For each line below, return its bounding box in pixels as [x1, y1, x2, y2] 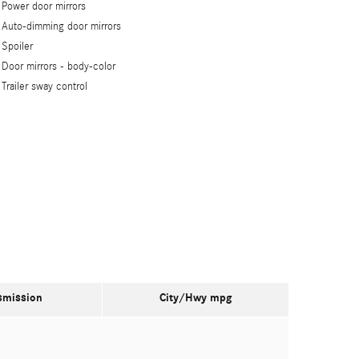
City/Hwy [159, 290, 210, 305]
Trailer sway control [2, 79, 88, 93]
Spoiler [2, 39, 34, 53]
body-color [67, 59, 116, 73]
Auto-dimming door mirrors [2, 19, 122, 33]
